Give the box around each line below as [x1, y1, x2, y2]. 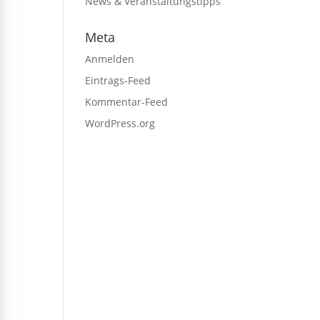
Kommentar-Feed [85, 95, 169, 109]
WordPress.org [85, 116, 156, 131]
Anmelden [85, 52, 135, 66]
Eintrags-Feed [85, 74, 151, 88]
